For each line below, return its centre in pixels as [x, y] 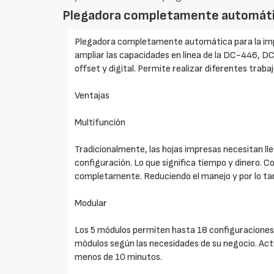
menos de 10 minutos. [119, 257]
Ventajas [92, 96]
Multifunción [100, 123]
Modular [91, 203]
